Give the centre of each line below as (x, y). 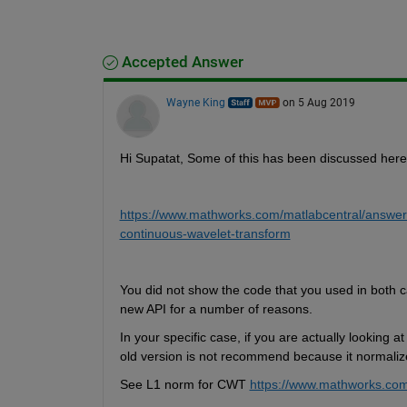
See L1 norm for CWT (184, 384)
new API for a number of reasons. (218, 308)
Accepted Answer (180, 62)
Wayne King (195, 102)
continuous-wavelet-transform (205, 233)
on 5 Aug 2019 (318, 102)
